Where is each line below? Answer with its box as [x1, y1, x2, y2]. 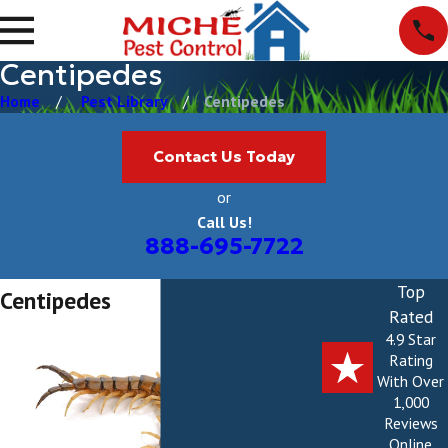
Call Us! [196, 212, 252, 233]
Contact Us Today [153, 146, 295, 166]
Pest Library [81, 91, 168, 112]
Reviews [383, 413, 438, 434]
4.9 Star [385, 329, 437, 350]
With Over [377, 371, 445, 392]
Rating [388, 350, 433, 371]
